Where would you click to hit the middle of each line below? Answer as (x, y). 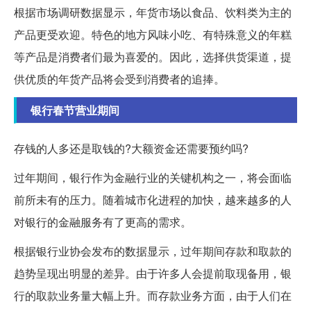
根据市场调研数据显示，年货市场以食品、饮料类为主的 (153, 12)
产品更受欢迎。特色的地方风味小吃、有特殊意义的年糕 (153, 35)
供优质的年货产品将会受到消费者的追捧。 (119, 79)
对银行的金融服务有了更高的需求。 (103, 222)
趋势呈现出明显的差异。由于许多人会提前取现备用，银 (153, 274)
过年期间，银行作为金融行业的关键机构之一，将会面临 (153, 178)
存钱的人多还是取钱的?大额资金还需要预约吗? (131, 149)
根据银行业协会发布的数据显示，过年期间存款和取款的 (153, 251)
